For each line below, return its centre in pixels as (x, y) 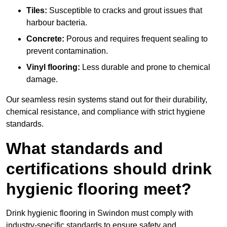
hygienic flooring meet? (99, 189)
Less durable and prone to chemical (145, 67)
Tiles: (37, 11)
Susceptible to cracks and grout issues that (125, 11)
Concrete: (46, 39)
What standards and (85, 149)
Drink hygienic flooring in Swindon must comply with (100, 213)
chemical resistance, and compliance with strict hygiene (106, 112)
